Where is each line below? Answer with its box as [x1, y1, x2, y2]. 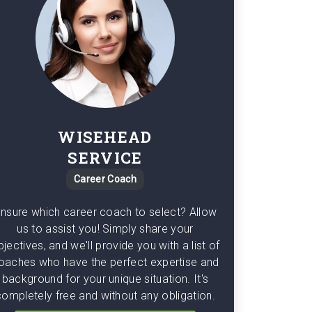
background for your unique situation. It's [1, 272, 209, 286]
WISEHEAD [58, 127, 153, 147]
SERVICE [68, 148, 143, 168]
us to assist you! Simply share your [17, 222, 194, 235]
